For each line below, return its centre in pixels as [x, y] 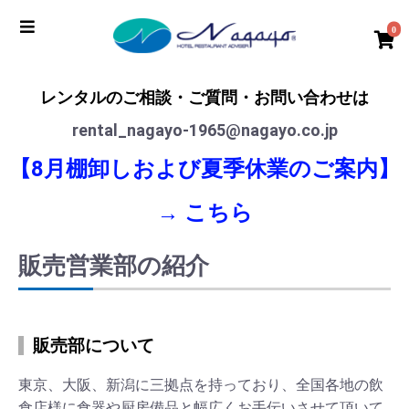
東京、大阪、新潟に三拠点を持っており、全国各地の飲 [201, 385]
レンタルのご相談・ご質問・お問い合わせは [204, 98]
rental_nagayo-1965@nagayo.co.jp [204, 131]
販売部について [94, 346]
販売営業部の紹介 [114, 266]
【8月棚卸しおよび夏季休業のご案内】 [204, 169]
